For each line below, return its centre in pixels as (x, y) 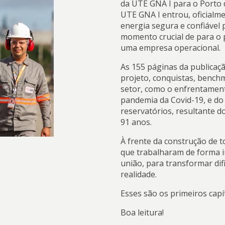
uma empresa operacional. (170, 47)
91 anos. (136, 122)
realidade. (138, 174)
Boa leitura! (142, 212)
